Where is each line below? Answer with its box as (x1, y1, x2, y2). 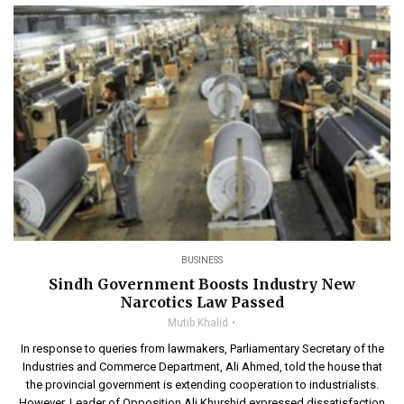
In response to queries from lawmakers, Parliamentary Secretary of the (20, 342, 384, 355)
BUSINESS (181, 255, 223, 265)
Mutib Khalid (168, 317, 228, 329)
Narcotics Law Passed (120, 293, 284, 311)
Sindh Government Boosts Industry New (49, 275, 355, 293)
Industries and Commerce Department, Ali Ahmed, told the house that (22, 360, 382, 373)
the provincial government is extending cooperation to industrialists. (25, 378, 379, 391)
